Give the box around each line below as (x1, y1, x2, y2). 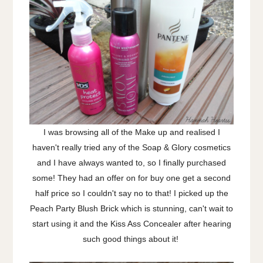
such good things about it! (82, 234, 181, 244)
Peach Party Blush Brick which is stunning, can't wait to (30, 204, 233, 214)
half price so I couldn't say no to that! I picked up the (35, 188, 228, 198)
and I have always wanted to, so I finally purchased (37, 158, 226, 168)
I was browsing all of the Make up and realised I (43, 127, 220, 137)
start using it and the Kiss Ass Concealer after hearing (32, 219, 231, 229)
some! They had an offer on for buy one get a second (32, 173, 231, 183)
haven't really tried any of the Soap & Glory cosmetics (32, 143, 231, 153)
